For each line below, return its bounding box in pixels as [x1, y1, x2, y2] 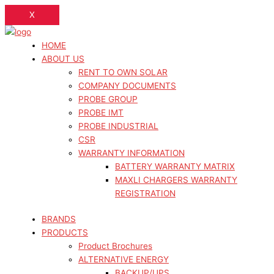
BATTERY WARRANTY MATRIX [115, 161, 235, 171]
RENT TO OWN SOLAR [78, 67, 168, 77]
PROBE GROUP [78, 94, 138, 104]
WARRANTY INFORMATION [78, 148, 185, 158]
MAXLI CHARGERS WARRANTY [115, 175, 237, 185]
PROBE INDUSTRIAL [78, 121, 158, 131]
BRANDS [42, 214, 76, 224]
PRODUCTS [42, 228, 88, 237]
